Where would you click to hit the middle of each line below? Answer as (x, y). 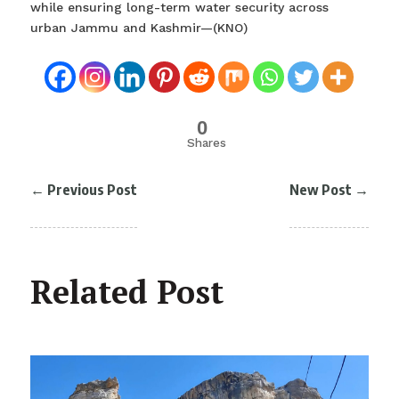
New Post (321, 189)
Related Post (126, 291)
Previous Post (92, 189)
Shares (206, 142)
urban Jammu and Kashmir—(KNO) (138, 27)
